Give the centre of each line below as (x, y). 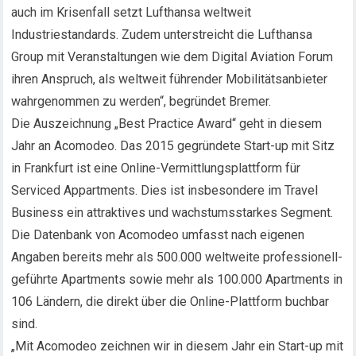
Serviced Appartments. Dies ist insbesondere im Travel (165, 190)
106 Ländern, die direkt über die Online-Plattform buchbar (170, 302)
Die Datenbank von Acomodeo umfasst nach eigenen (158, 235)
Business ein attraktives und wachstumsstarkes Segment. (172, 213)
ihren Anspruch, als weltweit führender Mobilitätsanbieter (170, 79)
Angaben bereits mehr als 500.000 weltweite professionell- (177, 257)
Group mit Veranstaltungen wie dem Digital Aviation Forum (172, 57)
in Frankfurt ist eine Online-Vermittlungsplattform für (156, 168)
